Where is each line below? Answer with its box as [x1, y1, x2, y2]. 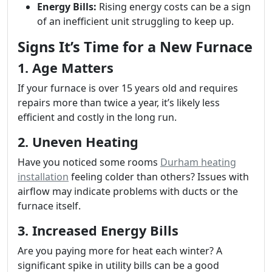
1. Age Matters [18, 59, 114, 76]
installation [18, 170, 69, 183]
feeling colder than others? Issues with [69, 170, 249, 183]
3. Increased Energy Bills [18, 222, 178, 239]
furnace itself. [18, 199, 81, 212]
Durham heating [160, 155, 236, 169]
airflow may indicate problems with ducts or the [18, 185, 238, 198]
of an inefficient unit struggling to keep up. [37, 15, 234, 28]
